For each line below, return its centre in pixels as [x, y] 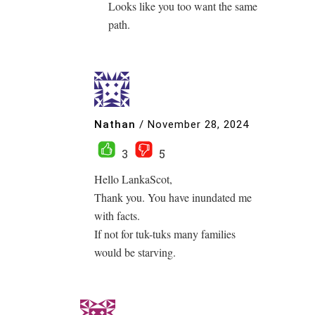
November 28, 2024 [198, 124]
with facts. [117, 216]
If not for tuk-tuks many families [165, 234]
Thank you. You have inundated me [173, 197]
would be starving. [135, 252]
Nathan [115, 124]
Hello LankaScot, [133, 179]
